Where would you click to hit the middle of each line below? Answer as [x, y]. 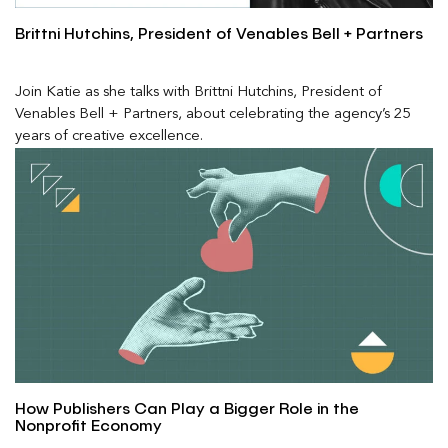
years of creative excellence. [109, 137]
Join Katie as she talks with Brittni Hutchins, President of [198, 93]
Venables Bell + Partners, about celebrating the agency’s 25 [212, 115]
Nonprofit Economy [88, 426]
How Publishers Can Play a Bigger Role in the [187, 409]
